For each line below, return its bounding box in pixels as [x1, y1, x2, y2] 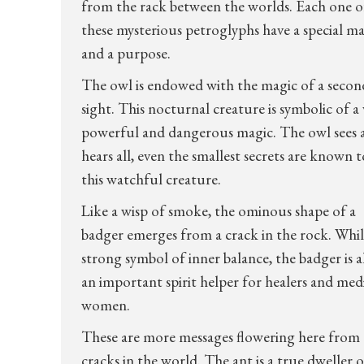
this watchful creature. [80, 169, 221, 189]
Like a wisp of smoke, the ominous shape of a [80, 201, 356, 221]
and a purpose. [80, 43, 171, 63]
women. [80, 295, 130, 315]
